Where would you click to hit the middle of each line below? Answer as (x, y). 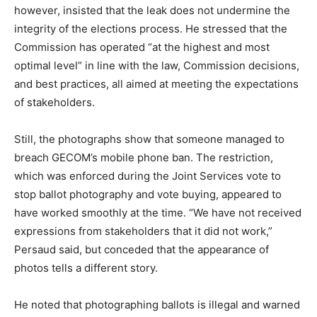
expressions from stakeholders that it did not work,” (143, 231)
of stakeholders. (54, 103)
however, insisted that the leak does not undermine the (152, 11)
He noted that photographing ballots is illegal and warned (157, 305)
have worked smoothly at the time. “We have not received (158, 213)
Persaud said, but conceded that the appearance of (142, 250)
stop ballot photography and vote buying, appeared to (148, 195)
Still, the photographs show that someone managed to (149, 139)
